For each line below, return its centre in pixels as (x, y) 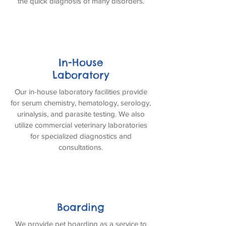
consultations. (81, 147)
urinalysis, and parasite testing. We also (81, 114)
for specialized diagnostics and (81, 136)
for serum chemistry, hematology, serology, (81, 103)
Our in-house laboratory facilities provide (81, 92)
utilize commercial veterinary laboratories (81, 125)
